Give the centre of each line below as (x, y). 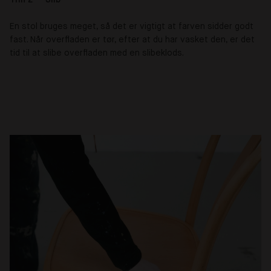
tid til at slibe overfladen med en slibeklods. (97, 53)
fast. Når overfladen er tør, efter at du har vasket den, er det (132, 40)
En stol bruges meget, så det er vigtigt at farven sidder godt (132, 26)
